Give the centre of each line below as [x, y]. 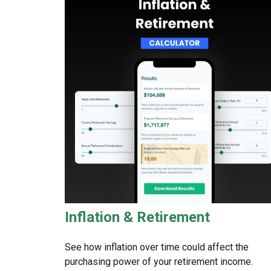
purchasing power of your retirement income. [159, 262]
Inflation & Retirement [137, 217]
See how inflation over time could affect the [157, 247]
